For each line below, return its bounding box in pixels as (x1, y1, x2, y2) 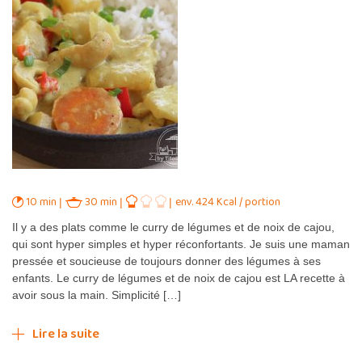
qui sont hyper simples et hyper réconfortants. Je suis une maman (12, 237, 350, 250)
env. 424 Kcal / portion (175, 192, 280, 211)
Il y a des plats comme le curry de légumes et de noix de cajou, (12, 220, 335, 234)
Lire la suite (32, 323, 99, 344)
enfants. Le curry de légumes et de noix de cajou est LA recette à (12, 271, 345, 284)
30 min (82, 192, 120, 211)
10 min (23, 192, 59, 211)
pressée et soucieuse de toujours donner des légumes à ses (12, 254, 321, 267)
